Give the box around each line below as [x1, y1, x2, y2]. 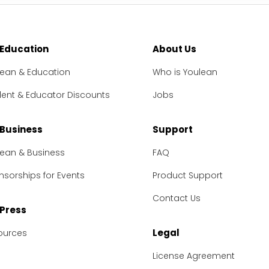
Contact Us [152, 192, 201, 204]
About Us [152, 42, 196, 55]
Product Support [152, 169, 223, 181]
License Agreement [152, 249, 235, 262]
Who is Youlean [152, 65, 217, 78]
